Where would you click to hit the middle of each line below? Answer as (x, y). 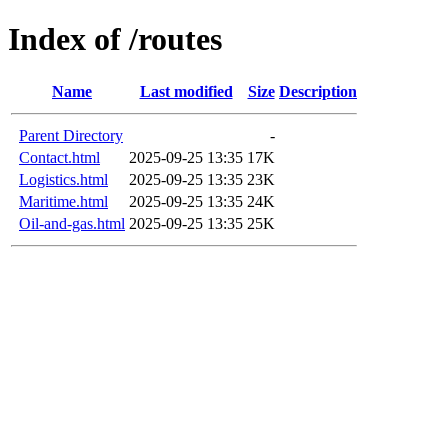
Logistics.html (63, 179)
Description (318, 91)
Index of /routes (115, 39)
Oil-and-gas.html (72, 223)
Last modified (186, 91)
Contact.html (59, 157)
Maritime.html (63, 201)
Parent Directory (71, 135)
